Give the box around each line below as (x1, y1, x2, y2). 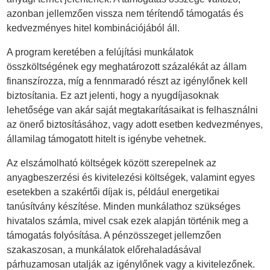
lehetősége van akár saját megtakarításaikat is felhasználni (7, 104, 259, 115)
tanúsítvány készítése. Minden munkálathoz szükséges (7, 201, 241, 212)
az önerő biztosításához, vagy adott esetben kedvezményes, (7, 119, 263, 130)
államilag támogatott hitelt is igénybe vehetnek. (7, 133, 207, 144)
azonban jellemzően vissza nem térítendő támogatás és (7, 8, 244, 19)
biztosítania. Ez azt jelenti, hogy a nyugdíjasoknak (7, 90, 219, 101)
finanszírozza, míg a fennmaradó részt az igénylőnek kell (7, 75, 248, 86)
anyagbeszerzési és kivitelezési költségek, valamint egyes (7, 172, 256, 183)
